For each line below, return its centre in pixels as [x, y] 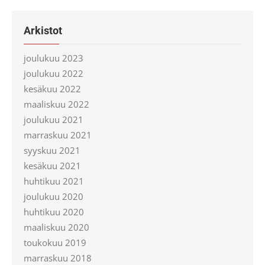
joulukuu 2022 [54, 73]
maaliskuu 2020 [56, 227]
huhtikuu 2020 [54, 212]
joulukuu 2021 [54, 119]
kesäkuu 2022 [52, 89]
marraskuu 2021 [58, 135]
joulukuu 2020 [54, 196]
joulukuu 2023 [54, 58]
